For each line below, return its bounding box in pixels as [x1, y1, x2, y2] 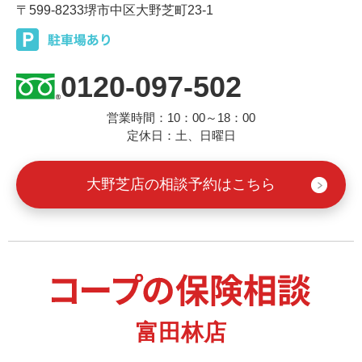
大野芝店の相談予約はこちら [86, 175, 276, 192]
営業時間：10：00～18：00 [107, 110, 255, 124]
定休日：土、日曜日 [126, 128, 236, 142]
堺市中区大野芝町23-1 [84, 2, 213, 17]
